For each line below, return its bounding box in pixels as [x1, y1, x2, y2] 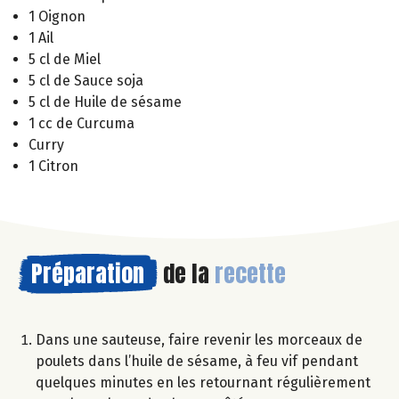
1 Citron [28, 157, 78, 175]
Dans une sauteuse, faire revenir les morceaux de [36, 330, 362, 348]
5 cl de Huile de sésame [28, 93, 182, 110]
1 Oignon [28, 7, 85, 25]
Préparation [31, 255, 144, 291]
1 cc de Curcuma [28, 114, 134, 132]
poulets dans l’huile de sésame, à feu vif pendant [36, 352, 358, 370]
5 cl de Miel [28, 50, 101, 68]
